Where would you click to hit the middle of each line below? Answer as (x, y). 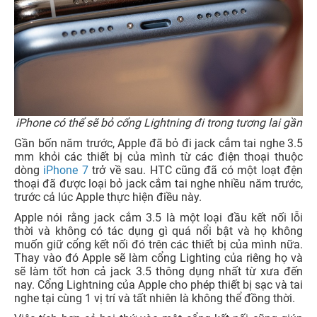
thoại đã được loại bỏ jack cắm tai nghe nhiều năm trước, (158, 184)
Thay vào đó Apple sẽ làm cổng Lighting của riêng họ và (158, 258)
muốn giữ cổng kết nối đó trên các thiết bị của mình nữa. (158, 245)
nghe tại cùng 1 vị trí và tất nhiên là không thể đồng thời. (155, 299)
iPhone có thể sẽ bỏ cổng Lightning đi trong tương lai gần (158, 123)
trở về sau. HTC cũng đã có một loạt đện (196, 171)
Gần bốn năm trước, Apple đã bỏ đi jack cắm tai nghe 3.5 (158, 144)
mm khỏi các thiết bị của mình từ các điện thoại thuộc (158, 157)
